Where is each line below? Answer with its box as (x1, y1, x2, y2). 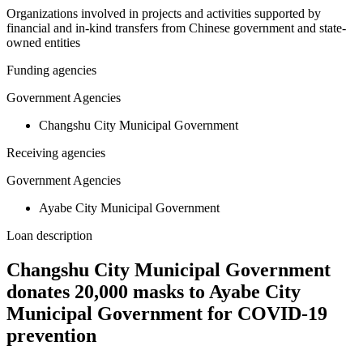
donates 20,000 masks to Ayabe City (6, 281, 301, 303)
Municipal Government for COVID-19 (6, 303, 327, 325)
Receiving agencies (6, 146, 105, 160)
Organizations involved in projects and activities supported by (6, 6, 321, 21)
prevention (6, 325, 96, 347)
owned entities (6, 36, 80, 50)
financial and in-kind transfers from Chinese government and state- (6, 21, 346, 36)
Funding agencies (6, 63, 96, 78)
